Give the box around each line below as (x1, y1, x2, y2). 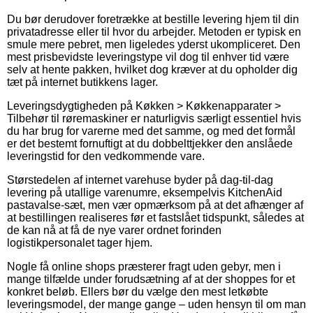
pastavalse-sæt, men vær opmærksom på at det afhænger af (7, 198, 303, 211)
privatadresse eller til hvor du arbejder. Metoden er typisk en (7, 25, 301, 38)
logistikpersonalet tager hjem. (7, 236, 152, 249)
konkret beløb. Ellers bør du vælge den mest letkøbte (7, 285, 268, 298)
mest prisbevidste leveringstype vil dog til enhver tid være (7, 50, 289, 63)
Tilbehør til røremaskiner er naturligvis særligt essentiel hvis (7, 112, 301, 124)
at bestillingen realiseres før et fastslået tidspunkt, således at (7, 211, 304, 224)
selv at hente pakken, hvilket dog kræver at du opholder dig (7, 63, 298, 75)
